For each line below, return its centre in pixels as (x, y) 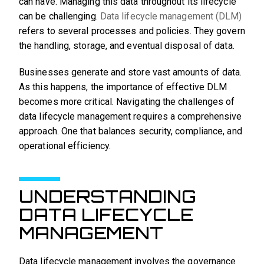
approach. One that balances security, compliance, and (131, 131)
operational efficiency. (65, 146)
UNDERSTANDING (108, 196)
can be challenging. (60, 16)
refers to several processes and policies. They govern (132, 31)
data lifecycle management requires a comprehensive (131, 117)
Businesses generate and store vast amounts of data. (131, 72)
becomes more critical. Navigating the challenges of (127, 102)
